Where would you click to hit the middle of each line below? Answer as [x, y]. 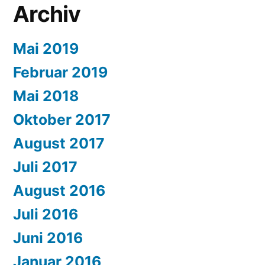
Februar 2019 [60, 72]
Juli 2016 [46, 214]
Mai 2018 [46, 96]
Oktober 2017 [62, 120]
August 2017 [59, 143]
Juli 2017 [45, 167]
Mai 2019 [46, 49]
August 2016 [59, 191]
